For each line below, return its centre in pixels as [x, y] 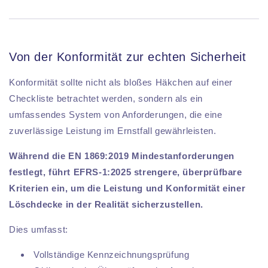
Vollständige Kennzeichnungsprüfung [112, 255]
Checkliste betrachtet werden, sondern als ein [106, 99]
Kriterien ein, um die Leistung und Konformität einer [127, 188]
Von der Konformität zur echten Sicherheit [128, 57]
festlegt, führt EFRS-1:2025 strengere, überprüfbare [126, 172]
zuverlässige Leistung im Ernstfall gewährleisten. [113, 131]
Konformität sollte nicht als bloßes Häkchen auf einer [121, 83]
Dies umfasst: [39, 230]
